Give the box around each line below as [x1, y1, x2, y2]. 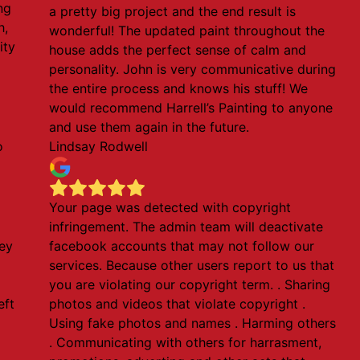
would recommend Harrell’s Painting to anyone [49, 100, 333, 116]
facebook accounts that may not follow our [49, 238, 315, 254]
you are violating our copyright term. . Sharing [49, 276, 331, 292]
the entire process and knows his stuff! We [49, 80, 309, 96]
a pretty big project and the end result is [49, 3, 297, 19]
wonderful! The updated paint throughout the [49, 22, 325, 39]
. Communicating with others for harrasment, [49, 334, 322, 350]
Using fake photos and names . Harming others [49, 315, 337, 331]
